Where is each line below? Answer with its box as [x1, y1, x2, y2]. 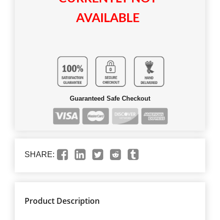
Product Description [25, 195, 100, 206]
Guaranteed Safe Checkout [70, 94, 150, 102]
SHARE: [25, 150, 55, 159]
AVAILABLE [76, 12, 139, 25]
